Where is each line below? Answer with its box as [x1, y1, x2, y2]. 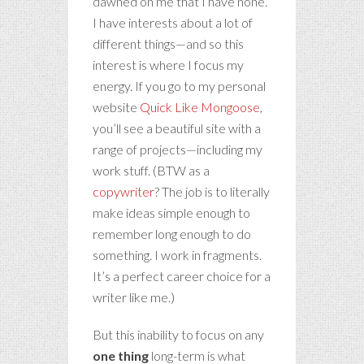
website [93, 98, 140, 115]
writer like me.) [93, 288, 175, 305]
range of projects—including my [93, 141, 262, 157]
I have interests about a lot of [93, 14, 253, 30]
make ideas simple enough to [93, 204, 250, 220]
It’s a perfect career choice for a [93, 267, 271, 284]
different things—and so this [93, 35, 244, 51]
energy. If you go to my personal [93, 77, 266, 93]
